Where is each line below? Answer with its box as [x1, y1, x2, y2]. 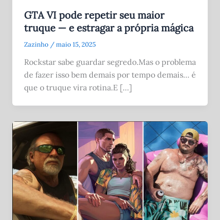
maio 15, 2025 [55, 40, 96, 49]
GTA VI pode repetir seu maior [24, 9, 165, 22]
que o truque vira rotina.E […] [24, 82, 132, 93]
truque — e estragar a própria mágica [24, 22, 193, 34]
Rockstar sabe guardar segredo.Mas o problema [24, 57, 196, 67]
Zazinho [24, 40, 50, 49]
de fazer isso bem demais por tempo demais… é [24, 70, 196, 80]
